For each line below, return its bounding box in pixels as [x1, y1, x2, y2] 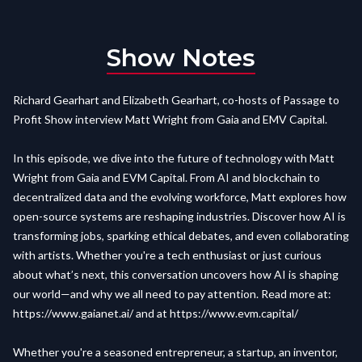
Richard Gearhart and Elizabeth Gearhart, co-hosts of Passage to [13, 93, 339, 107]
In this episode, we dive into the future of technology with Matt [13, 151, 335, 165]
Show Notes [107, 43, 255, 73]
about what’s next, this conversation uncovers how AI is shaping [13, 267, 339, 281]
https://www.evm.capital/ [170, 306, 298, 320]
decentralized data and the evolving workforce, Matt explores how [13, 190, 347, 204]
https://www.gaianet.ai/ [13, 306, 133, 320]
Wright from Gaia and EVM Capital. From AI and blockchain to [13, 170, 320, 184]
